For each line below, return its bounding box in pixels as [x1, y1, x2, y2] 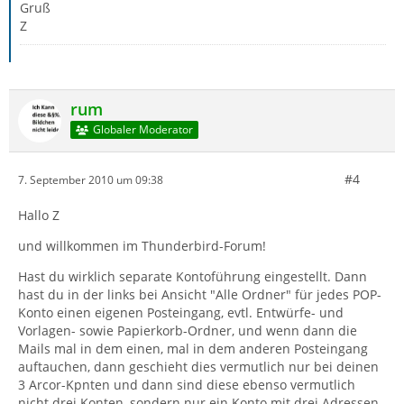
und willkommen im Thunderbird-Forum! [18, 237, 266, 254]
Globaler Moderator [92, 122, 193, 138]
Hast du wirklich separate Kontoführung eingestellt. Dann [18, 268, 367, 285]
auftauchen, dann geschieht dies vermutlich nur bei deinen [18, 358, 379, 375]
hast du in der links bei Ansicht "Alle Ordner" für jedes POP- [18, 286, 381, 303]
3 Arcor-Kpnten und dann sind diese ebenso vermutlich [18, 376, 355, 393]
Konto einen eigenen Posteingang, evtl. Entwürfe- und [18, 304, 344, 321]
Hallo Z [18, 207, 60, 224]
